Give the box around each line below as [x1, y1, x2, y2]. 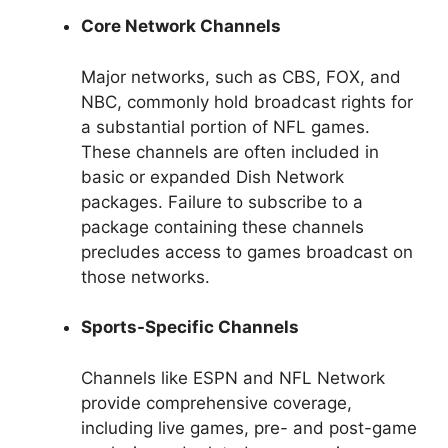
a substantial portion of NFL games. [81, 116, 370, 137]
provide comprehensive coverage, [81, 392, 352, 413]
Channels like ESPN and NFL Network [81, 367, 385, 388]
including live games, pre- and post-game [81, 417, 417, 438]
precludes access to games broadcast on [81, 241, 413, 262]
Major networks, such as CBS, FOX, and [81, 66, 401, 87]
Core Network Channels [81, 16, 281, 37]
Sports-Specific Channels [81, 317, 299, 338]
